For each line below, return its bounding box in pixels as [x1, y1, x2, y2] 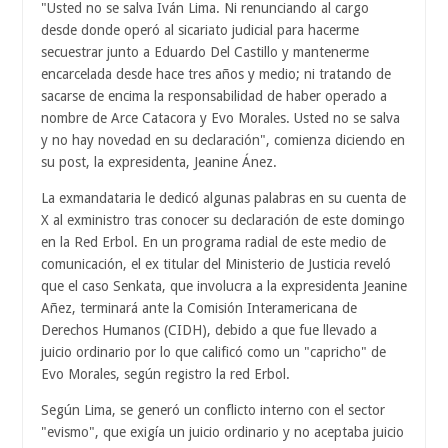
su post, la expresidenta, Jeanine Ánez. [41, 153, 277, 170]
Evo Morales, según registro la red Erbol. [41, 365, 290, 382]
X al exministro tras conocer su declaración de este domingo [41, 211, 405, 228]
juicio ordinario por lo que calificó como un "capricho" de [41, 343, 386, 360]
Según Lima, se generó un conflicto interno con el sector [41, 401, 385, 418]
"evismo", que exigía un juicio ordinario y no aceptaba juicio [41, 423, 404, 440]
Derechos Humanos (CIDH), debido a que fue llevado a [41, 321, 377, 338]
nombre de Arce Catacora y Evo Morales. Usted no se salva [41, 109, 400, 126]
